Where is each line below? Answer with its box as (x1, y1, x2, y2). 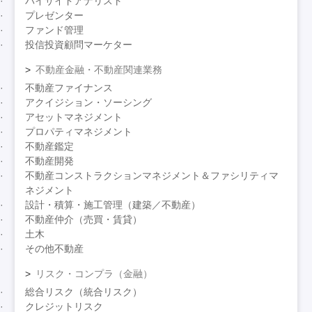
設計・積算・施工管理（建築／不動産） (25, 199, 201, 211)
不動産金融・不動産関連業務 (36, 64, 163, 76)
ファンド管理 (25, 24, 84, 36)
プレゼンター (25, 10, 84, 22)
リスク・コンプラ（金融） (36, 268, 153, 280)
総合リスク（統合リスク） (25, 286, 143, 298)
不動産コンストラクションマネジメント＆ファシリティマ (25, 170, 279, 182)
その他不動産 (25, 243, 84, 255)
